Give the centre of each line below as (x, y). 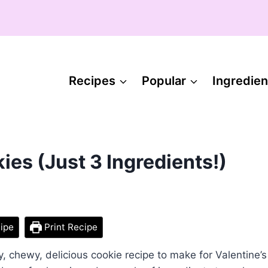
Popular (164, 81)
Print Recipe (70, 227)
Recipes (92, 81)
